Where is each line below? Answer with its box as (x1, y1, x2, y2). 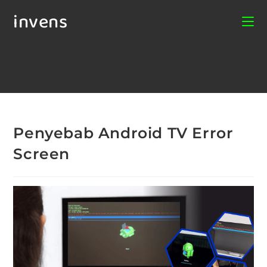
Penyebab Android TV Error (13, 124, 234, 142)
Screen (13, 145, 70, 163)
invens (13, 8, 68, 38)
